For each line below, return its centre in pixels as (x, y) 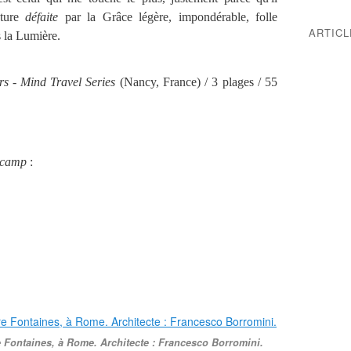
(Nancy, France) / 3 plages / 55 (197, 82)
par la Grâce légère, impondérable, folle (171, 17)
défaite (45, 17)
